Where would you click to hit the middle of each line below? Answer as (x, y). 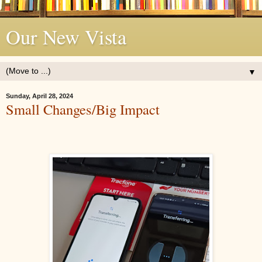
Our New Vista (66, 37)
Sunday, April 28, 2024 (39, 96)
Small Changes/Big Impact (83, 109)
